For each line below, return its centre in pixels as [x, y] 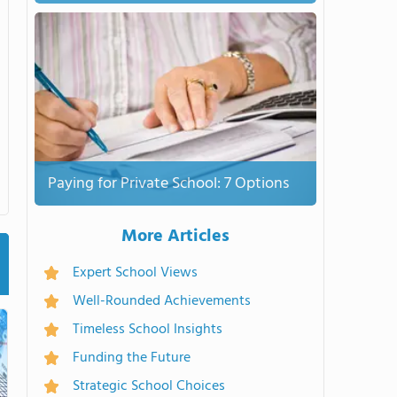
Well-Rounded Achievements [162, 301]
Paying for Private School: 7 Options [168, 183]
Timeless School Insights [148, 330]
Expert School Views [135, 273]
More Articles [175, 237]
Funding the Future [132, 358]
